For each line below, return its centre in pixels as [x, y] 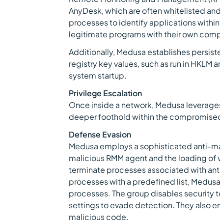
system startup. [98, 75]
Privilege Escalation [105, 93]
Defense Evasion [100, 134]
